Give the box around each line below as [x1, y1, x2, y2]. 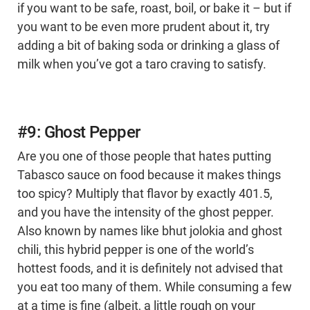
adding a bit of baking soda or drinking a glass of [17, 39, 280, 53]
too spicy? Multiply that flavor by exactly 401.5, [17, 187, 273, 201]
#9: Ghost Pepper [17, 122, 140, 143]
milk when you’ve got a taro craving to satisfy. [17, 57, 266, 72]
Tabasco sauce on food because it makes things [17, 168, 281, 183]
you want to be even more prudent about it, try [17, 20, 270, 35]
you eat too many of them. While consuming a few [17, 280, 292, 295]
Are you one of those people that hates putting [17, 149, 271, 164]
